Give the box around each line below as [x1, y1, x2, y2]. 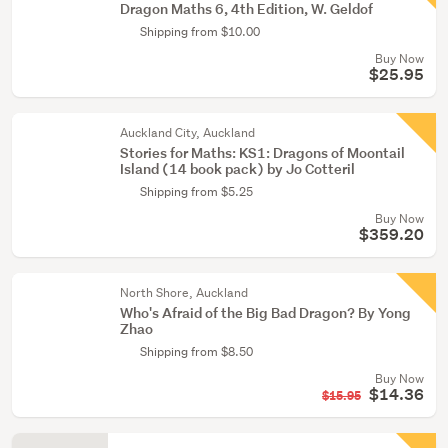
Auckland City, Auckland [120, 124, 255, 141]
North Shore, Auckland [120, 284, 248, 301]
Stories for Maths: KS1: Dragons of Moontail [120, 143, 405, 162]
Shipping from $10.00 [140, 23, 260, 40]
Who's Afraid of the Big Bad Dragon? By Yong [120, 303, 411, 322]
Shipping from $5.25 [140, 183, 253, 200]
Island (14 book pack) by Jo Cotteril [120, 159, 355, 178]
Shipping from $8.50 [140, 343, 253, 360]
